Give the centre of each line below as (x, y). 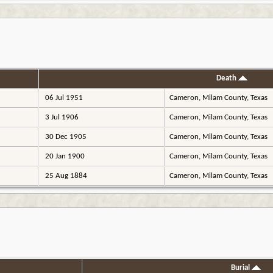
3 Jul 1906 (61, 117)
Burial (241, 268)
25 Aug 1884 (65, 175)
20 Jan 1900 (64, 156)
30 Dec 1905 (65, 136)
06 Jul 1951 (63, 97)
